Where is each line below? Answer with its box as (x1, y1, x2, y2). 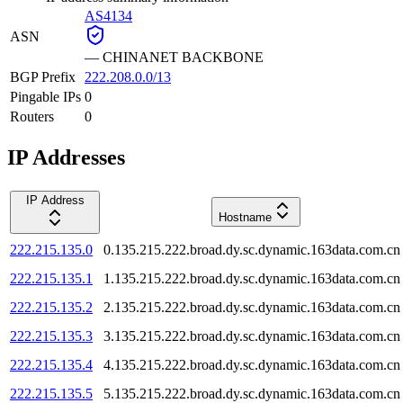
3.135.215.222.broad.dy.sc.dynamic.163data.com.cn (103, 327, 400, 344)
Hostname (218, 210, 272, 224)
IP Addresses (7, 145, 125, 169)
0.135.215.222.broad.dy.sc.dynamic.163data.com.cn (103, 241, 400, 257)
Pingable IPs (10, 88, 81, 104)
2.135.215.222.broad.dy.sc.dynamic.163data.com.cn (103, 299, 400, 315)
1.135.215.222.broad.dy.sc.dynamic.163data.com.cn (103, 270, 400, 286)
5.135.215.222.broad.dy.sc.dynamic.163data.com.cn (103, 385, 400, 401)
